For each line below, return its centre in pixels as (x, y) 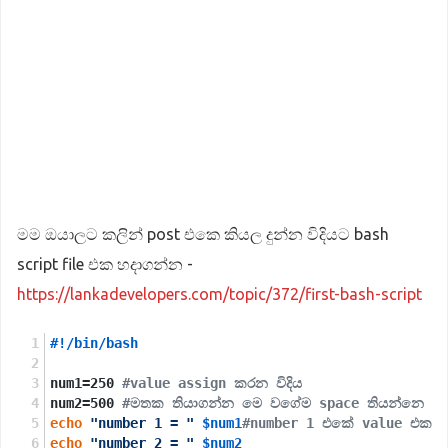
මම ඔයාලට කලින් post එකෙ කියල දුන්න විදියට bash (203, 234)
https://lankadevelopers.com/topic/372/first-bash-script (219, 294)
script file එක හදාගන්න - (105, 264)
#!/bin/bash (98, 343)
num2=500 (86, 403)
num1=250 (86, 383)
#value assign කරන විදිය (216, 383)
